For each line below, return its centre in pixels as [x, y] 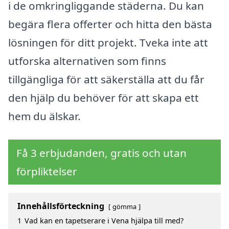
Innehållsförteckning [61, 206]
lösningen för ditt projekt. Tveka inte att [108, 42]
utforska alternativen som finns [87, 61]
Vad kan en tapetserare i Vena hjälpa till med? [104, 220]
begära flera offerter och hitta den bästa [110, 24]
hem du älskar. [44, 116]
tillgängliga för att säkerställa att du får [106, 79]
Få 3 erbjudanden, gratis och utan [101, 153]
